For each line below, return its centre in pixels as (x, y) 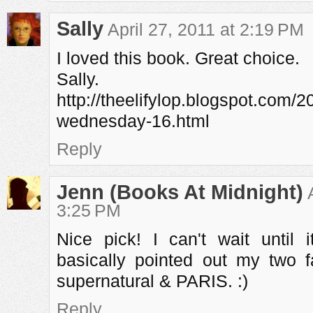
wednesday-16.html (133, 121)
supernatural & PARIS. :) (152, 281)
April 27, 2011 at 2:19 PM (206, 29)
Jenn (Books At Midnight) (180, 192)
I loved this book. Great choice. (178, 58)
